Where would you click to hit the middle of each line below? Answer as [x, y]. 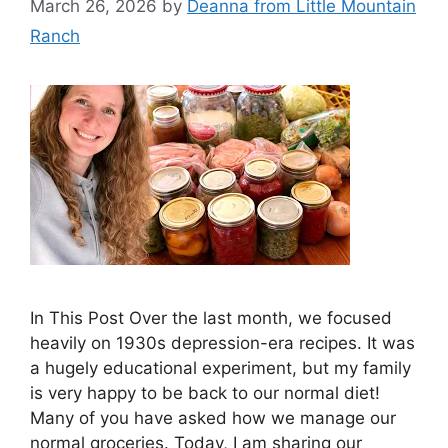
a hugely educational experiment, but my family [220, 368]
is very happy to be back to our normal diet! [205, 393]
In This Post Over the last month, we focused [211, 318]
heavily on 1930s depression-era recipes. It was [222, 343]
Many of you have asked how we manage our [213, 418]
